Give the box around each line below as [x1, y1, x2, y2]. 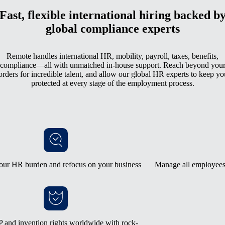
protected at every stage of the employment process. [31, 78, 194, 87]
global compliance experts [45, 22, 180, 35]
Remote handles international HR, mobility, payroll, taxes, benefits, [7, 51, 218, 60]
